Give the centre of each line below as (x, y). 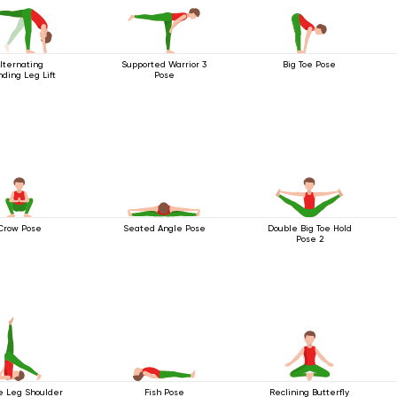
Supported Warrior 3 (164, 64)
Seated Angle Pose (164, 228)
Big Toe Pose (310, 64)
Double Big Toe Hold (309, 228)
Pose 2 (309, 238)
